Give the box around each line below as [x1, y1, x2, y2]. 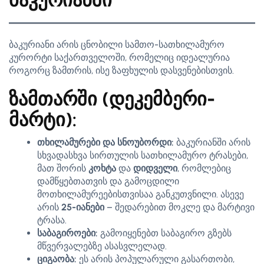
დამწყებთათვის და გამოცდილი [37, 176, 179, 187]
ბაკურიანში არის [174, 137, 250, 148]
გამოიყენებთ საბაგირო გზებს [98, 227, 232, 239]
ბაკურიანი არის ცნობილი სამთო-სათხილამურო [9, 39, 225, 50]
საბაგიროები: [37, 227, 98, 239]
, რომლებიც [177, 163, 231, 174]
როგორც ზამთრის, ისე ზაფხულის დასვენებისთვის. [9, 65, 234, 76]
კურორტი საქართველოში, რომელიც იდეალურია [9, 52, 230, 63]
